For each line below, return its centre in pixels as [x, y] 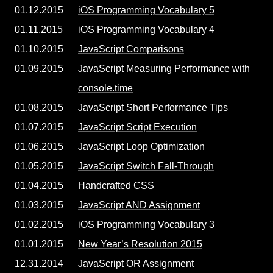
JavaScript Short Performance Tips [153, 108]
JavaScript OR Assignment [136, 264]
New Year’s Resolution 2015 [140, 244]
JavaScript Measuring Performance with [164, 69]
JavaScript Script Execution [137, 127]
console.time [105, 88]
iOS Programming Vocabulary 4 [146, 30]
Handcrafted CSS [116, 186]
